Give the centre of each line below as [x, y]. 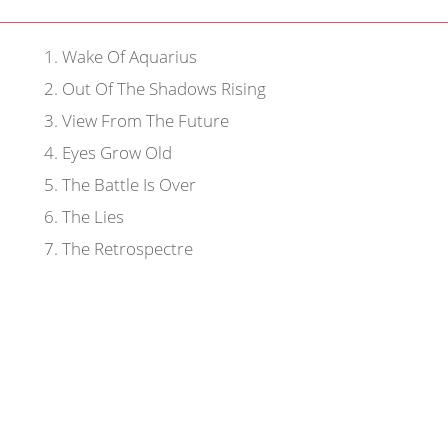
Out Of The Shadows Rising [161, 88]
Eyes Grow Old [114, 152]
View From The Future [143, 120]
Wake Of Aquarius [127, 56]
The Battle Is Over [126, 184]
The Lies [90, 216]
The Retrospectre [125, 248]
